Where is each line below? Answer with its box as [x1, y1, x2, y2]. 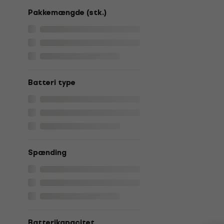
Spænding [28, 146, 66, 158]
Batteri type [28, 76, 75, 88]
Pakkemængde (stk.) [28, 6, 106, 18]
